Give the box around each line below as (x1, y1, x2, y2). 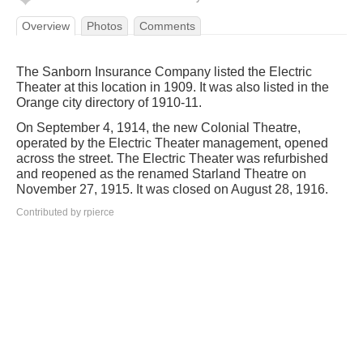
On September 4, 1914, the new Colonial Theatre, (16, 121, 301, 135)
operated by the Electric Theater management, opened (16, 136, 328, 150)
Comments (139, 19, 195, 32)
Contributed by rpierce (16, 207, 114, 218)
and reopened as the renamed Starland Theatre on (16, 167, 306, 181)
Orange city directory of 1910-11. (16, 96, 202, 109)
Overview (22, 19, 70, 32)
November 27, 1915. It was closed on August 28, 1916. (16, 182, 328, 196)
